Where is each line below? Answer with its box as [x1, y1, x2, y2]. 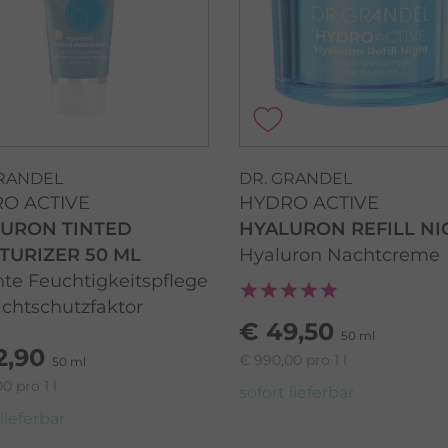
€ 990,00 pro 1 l [239, 350, 347, 369]
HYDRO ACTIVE [239, 191, 379, 214]
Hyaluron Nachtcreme [239, 243, 440, 266]
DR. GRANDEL [239, 168, 352, 188]
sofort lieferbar [239, 382, 354, 402]
